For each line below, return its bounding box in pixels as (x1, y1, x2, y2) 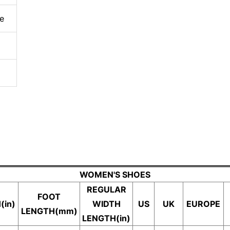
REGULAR (86, 184, 126, 195)
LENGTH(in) (82, 213, 130, 223)
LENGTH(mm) (21, 206, 78, 216)
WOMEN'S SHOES (80, 169, 150, 180)
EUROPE (186, 199, 220, 209)
